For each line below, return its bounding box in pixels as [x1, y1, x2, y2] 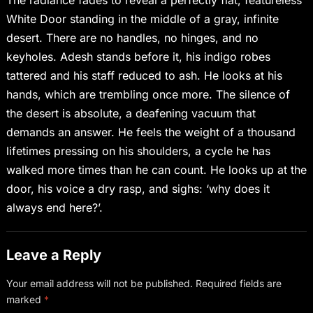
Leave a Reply [6, 246, 101, 263]
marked [6, 293, 44, 305]
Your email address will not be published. [6, 277, 193, 289]
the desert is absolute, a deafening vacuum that [6, 105, 256, 120]
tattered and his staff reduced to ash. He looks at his [6, 68, 282, 82]
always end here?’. [6, 200, 103, 214]
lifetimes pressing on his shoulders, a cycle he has [6, 143, 270, 158]
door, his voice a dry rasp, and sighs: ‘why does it [6, 181, 270, 196]
